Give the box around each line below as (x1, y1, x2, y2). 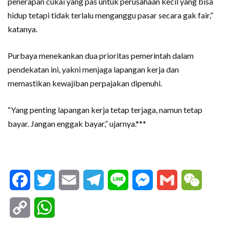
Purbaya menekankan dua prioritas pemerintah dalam (8, 51, 194, 61)
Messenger (153, 174, 196, 186)
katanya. (8, 24, 37, 34)
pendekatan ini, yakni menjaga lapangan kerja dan (8, 64, 179, 75)
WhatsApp (55, 202, 95, 214)
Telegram (104, 174, 141, 186)
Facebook (30, 174, 67, 186)
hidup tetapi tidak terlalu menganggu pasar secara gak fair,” (8, 10, 213, 20)
